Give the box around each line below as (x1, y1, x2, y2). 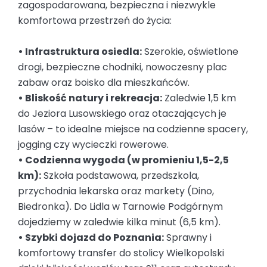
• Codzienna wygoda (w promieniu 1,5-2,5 (18, 153, 229, 167)
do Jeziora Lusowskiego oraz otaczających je (18, 107, 226, 121)
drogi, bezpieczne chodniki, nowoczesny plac (18, 60, 227, 74)
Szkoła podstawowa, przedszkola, (41, 169, 199, 183)
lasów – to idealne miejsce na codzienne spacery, (18, 122, 248, 136)
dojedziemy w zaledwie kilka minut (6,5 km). (18, 215, 221, 229)
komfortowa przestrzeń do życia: (18, 14, 172, 28)
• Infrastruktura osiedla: (18, 45, 142, 59)
